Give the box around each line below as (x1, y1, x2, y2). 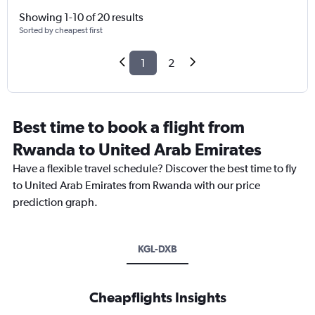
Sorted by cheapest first (19, 25, 103, 36)
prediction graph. (13, 195, 98, 210)
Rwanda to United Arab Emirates (13, 139, 262, 160)
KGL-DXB (138, 243, 177, 255)
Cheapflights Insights (89, 289, 226, 306)
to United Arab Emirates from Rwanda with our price (13, 179, 260, 193)
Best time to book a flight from (13, 117, 245, 137)
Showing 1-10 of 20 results (19, 11, 143, 25)
